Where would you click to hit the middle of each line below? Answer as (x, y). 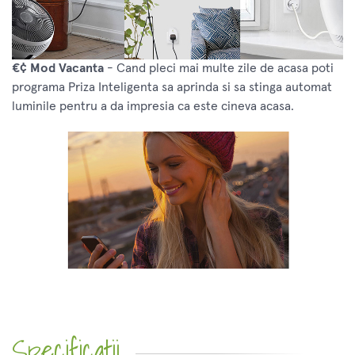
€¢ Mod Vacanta (58, 69)
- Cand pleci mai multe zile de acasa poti (219, 69)
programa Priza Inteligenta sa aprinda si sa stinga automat (172, 88)
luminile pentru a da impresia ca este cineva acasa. (153, 107)
